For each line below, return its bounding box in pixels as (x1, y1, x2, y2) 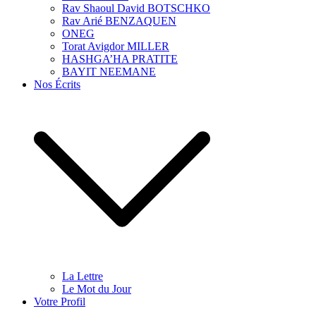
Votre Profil (34, 296, 85, 308)
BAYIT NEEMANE (62, 66, 156, 78)
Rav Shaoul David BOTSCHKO (62, 2, 210, 14)
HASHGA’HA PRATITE (62, 53, 178, 65)
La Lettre (62, 270, 103, 282)
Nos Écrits (34, 78, 80, 90)
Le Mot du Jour (62, 283, 131, 295)
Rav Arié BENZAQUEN (62, 15, 176, 27)
